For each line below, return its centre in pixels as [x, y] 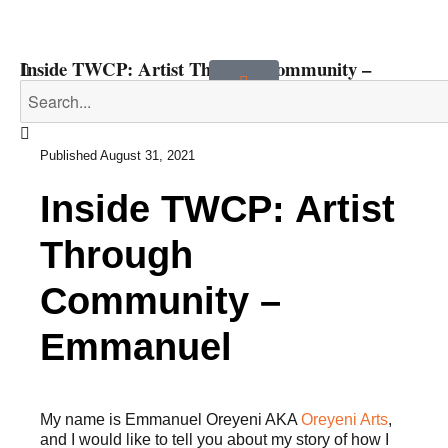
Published [68, 155]
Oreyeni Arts [344, 419]
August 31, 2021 [147, 155]
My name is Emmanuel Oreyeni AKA [170, 419]
